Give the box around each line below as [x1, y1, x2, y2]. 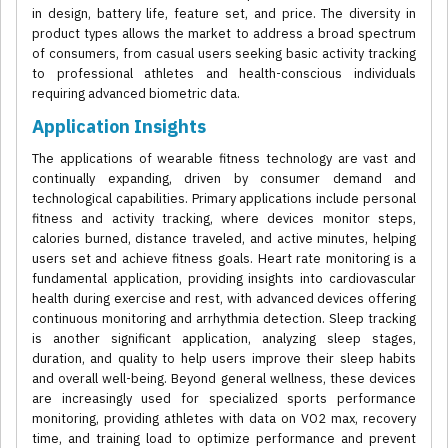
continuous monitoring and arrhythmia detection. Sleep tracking [32, 310, 416, 328]
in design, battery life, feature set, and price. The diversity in [32, 5, 416, 23]
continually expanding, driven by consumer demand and [32, 170, 416, 188]
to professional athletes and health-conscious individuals [32, 65, 416, 83]
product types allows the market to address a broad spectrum [32, 25, 416, 43]
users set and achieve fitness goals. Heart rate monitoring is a [32, 250, 416, 268]
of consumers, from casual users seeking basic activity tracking [32, 45, 416, 63]
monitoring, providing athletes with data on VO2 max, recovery [32, 410, 416, 428]
